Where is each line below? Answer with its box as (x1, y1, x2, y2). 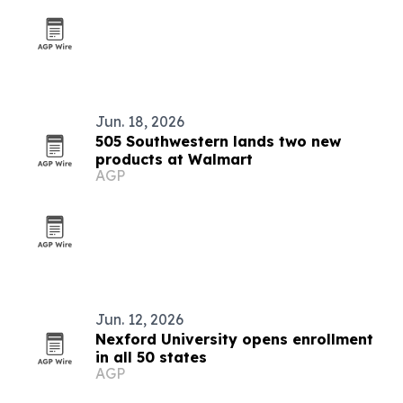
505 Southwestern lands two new (95, 132, 341, 150)
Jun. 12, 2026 (95, 310, 184, 328)
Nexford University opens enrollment (95, 330, 373, 348)
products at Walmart (95, 150, 253, 168)
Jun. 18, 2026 (95, 112, 184, 130)
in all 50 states (95, 348, 207, 366)
